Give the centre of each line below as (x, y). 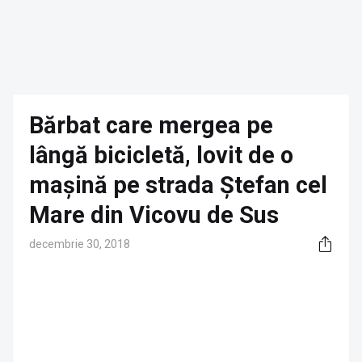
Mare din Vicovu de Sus (154, 215)
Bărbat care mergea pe (151, 125)
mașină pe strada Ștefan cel (178, 185)
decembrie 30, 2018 (80, 244)
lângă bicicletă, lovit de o (161, 155)
